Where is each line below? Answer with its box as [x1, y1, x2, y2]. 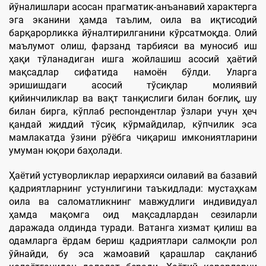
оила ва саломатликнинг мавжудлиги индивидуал [9, 195, 257, 207]
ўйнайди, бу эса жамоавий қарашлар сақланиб [9, 248, 257, 259]
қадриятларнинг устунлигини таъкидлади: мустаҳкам [9, 182, 257, 194]
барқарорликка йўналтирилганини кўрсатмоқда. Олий [9, 27, 257, 39]
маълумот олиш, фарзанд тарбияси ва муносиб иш [9, 40, 257, 52]
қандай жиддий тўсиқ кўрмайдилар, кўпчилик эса [9, 118, 257, 130]
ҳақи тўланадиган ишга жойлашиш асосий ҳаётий [9, 53, 257, 65]
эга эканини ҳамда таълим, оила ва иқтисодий [9, 14, 257, 26]
